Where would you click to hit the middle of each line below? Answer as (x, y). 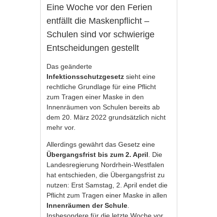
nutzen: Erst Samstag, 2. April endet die (107, 185)
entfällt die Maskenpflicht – (98, 21)
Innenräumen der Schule (87, 205)
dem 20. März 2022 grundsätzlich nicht (106, 117)
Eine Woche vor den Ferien (100, 7)
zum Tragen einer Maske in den (95, 97)
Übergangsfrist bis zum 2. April (98, 155)
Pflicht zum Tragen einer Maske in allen (107, 195)
